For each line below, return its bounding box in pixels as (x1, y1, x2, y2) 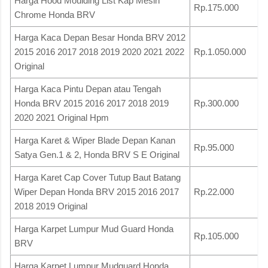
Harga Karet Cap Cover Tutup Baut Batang (14, 172, 181, 182)
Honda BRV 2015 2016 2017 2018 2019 (14, 98, 169, 108)
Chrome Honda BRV (14, 9, 95, 20)
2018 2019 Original (14, 200, 87, 211)
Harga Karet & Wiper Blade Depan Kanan (14, 135, 175, 145)
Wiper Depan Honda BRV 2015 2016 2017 (14, 186, 179, 197)
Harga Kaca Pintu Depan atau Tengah (14, 83, 161, 94)
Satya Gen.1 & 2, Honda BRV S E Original (14, 149, 179, 160)
